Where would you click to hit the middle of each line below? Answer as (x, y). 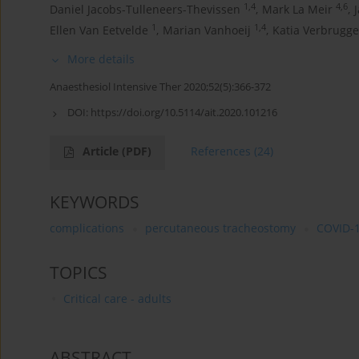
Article (102, 151)
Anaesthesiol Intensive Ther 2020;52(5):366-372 (160, 87)
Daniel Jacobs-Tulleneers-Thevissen (145, 10)
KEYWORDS (95, 202)
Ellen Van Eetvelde (99, 30)
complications (87, 228)
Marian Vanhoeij (207, 30)
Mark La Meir (297, 10)
